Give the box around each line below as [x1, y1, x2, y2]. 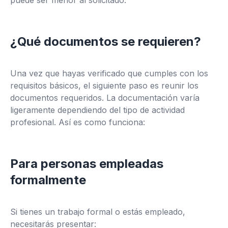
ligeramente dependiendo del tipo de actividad [10, 105, 185, 115]
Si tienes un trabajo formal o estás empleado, [10, 207, 185, 217]
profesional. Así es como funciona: [10, 117, 145, 127]
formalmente [10, 173, 86, 187]
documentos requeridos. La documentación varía [10, 93, 199, 103]
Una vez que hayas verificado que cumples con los [10, 68, 208, 78]
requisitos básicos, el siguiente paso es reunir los [10, 80, 198, 91]
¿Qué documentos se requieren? [10, 34, 201, 49]
